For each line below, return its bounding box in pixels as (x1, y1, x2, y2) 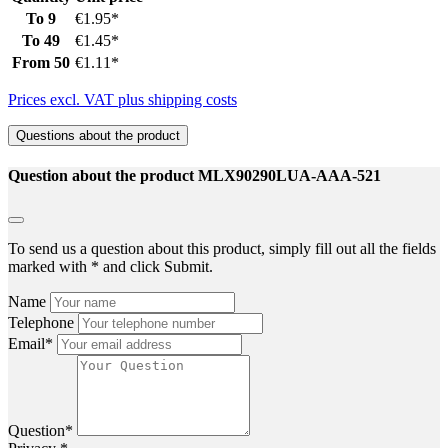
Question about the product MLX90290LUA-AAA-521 (8, 167, 381, 185)
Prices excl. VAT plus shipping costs (8, 90, 237, 108)
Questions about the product (16, 127, 180, 143)
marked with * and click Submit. (8, 258, 213, 276)
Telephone (8, 314, 78, 332)
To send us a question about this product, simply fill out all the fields (8, 240, 436, 258)
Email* (8, 335, 57, 353)
